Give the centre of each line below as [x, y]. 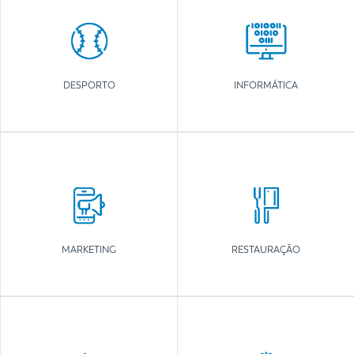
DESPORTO [89, 85]
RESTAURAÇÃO [266, 250]
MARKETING [89, 250]
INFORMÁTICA [266, 85]
